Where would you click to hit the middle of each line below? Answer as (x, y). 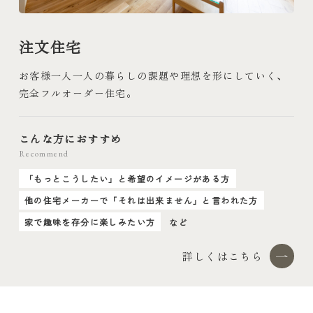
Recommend (44, 154)
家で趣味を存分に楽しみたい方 (90, 222)
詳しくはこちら (223, 256)
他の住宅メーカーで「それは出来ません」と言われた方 (141, 201)
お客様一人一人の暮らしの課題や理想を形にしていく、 (153, 76)
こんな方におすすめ (70, 139)
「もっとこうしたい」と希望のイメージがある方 (127, 179)
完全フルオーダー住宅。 (78, 93)
